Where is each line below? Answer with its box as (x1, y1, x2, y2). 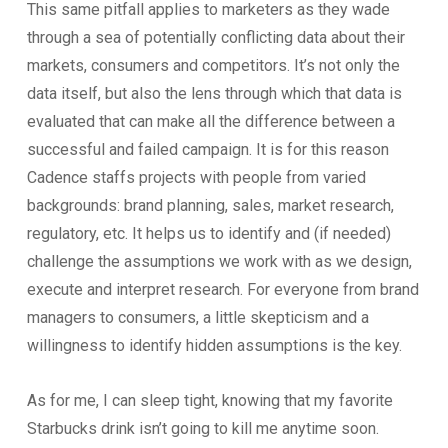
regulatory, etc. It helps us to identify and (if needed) (26, 224, 391, 243)
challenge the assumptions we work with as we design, (26, 252, 412, 271)
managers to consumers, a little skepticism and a (26, 308, 369, 327)
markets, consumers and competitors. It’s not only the (26, 56, 400, 75)
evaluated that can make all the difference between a (26, 112, 395, 131)
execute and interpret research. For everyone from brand (26, 280, 419, 299)
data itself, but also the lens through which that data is (26, 84, 402, 103)
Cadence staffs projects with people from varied (26, 168, 366, 187)
